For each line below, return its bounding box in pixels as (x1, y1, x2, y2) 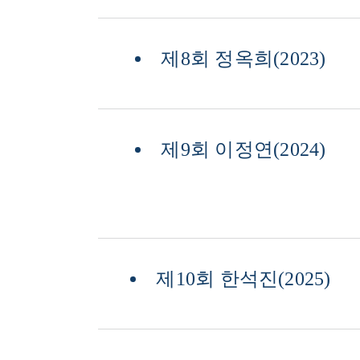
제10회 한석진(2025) (156, 268, 331, 289)
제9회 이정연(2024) (161, 139, 326, 160)
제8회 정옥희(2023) (161, 48, 326, 69)
